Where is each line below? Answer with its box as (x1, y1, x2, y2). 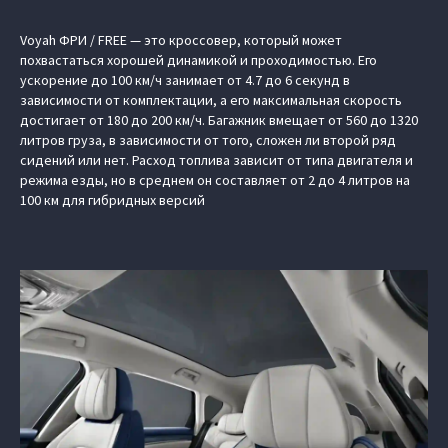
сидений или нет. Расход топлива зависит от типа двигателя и (20, 151, 413, 169)
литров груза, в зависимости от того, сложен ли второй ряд (20, 131, 396, 149)
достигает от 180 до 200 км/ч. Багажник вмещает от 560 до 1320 (20, 111, 418, 129)
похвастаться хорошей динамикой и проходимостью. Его (20, 51, 377, 69)
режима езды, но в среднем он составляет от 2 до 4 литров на (20, 171, 410, 189)
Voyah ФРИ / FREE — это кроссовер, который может (20, 31, 342, 49)
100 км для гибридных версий (20, 191, 205, 209)
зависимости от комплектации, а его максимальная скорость (20, 91, 402, 109)
